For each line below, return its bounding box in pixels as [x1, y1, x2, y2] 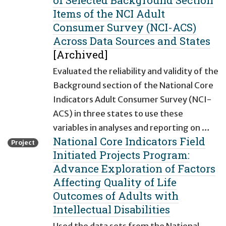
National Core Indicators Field [53, 134, 205, 149]
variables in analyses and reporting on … [53, 123, 210, 133]
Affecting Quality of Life [53, 175, 177, 190]
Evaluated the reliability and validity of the [53, 66, 218, 77]
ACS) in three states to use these [53, 108, 183, 119]
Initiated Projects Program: [53, 148, 190, 162]
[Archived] [53, 47, 107, 62]
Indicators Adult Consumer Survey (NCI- [53, 94, 211, 105]
